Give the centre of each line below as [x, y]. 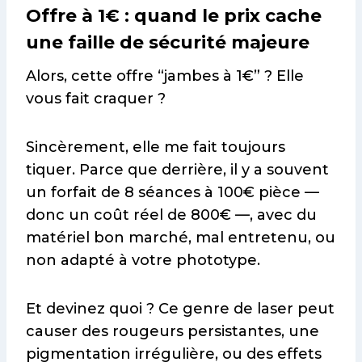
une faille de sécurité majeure [168, 43]
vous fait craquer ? [96, 99]
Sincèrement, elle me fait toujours [156, 147]
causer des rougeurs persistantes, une [173, 332]
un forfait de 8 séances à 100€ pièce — [173, 193]
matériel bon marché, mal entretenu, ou [181, 238]
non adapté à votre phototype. [143, 261]
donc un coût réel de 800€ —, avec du [171, 215]
